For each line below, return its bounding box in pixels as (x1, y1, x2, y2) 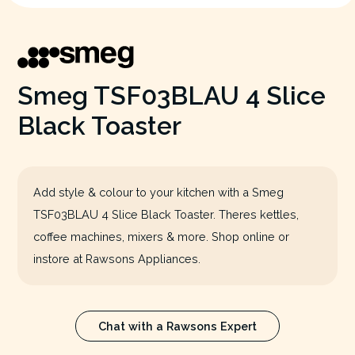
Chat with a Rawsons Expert (98, 319, 257, 333)
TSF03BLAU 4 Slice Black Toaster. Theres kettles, (32, 207, 299, 221)
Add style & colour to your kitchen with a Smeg (32, 185, 284, 199)
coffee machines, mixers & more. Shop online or (32, 229, 289, 243)
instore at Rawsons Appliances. (32, 251, 200, 265)
